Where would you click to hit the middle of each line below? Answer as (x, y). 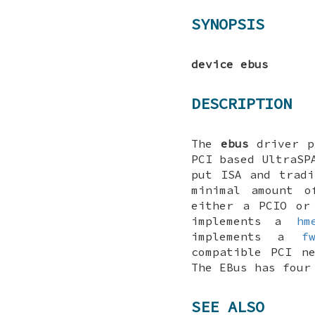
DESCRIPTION (242, 104)
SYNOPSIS (228, 24)
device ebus (230, 64)
